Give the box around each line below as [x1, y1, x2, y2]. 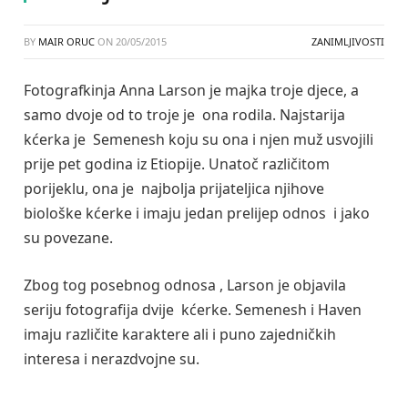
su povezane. [24, 228, 113, 248]
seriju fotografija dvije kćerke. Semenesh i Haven [24, 299, 365, 320]
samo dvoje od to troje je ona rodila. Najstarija [24, 105, 345, 125]
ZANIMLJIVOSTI [311, 35, 384, 48]
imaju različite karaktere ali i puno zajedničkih [24, 323, 336, 344]
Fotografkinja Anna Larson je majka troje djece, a [24, 80, 359, 100]
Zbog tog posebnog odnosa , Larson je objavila [24, 274, 346, 295]
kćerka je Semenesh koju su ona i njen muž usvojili [24, 129, 377, 149]
